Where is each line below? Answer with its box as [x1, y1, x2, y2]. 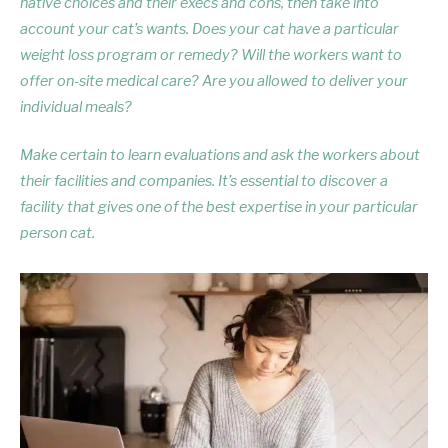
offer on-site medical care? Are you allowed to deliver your [20, 71, 408, 90]
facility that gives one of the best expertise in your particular [20, 197, 418, 216]
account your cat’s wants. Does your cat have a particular [20, 19, 399, 38]
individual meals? [20, 97, 132, 116]
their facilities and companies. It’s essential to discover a [20, 171, 388, 190]
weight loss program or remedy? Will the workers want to [20, 45, 402, 64]
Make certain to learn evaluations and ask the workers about [20, 145, 420, 164]
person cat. [20, 223, 95, 242]
